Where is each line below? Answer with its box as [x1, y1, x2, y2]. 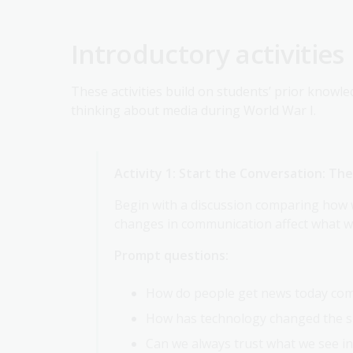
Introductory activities [71, 36, 344, 72]
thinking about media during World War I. [71, 102, 316, 119]
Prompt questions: [114, 247, 229, 264]
